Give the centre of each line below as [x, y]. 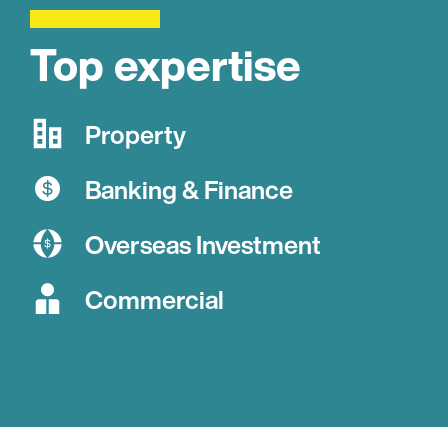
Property [135, 134]
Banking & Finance [189, 189]
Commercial [154, 299]
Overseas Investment [203, 244]
